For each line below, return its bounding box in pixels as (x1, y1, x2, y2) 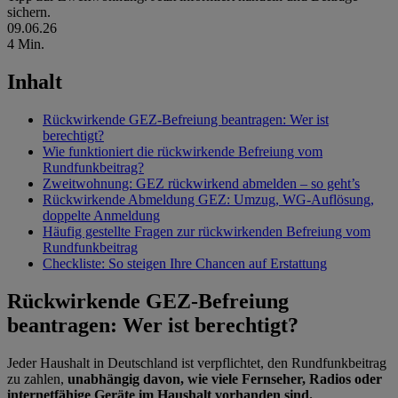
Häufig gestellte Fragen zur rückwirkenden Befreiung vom (43, 224, 370, 240)
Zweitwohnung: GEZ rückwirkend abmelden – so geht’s (43, 176, 360, 192)
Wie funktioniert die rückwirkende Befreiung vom (43, 144, 322, 160)
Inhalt (7, 70, 62, 94)
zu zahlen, (7, 371, 68, 387)
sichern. (7, 4, 51, 20)
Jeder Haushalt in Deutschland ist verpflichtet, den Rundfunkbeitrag (7, 355, 386, 371)
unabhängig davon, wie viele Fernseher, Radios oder (68, 371, 382, 387)
